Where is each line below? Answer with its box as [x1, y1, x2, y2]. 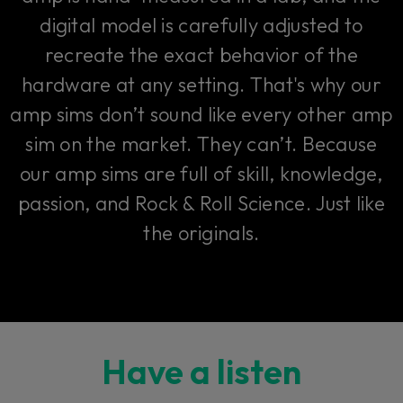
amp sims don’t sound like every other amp [10, 101, 393, 127]
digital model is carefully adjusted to [40, 12, 363, 38]
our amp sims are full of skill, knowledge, [20, 160, 383, 186]
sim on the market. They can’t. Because [25, 130, 378, 157]
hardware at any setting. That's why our [22, 71, 381, 97]
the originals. [143, 219, 260, 246]
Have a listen [102, 349, 301, 393]
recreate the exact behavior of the [44, 41, 359, 67]
